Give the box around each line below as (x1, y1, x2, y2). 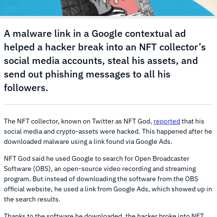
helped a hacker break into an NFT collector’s (4, 40, 206, 54)
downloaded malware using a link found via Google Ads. (4, 137, 172, 146)
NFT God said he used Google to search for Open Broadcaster (4, 154, 189, 163)
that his (180, 117, 204, 126)
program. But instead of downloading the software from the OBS (4, 174, 198, 184)
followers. (4, 81, 48, 94)
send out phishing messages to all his (4, 67, 170, 81)
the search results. (4, 195, 62, 204)
